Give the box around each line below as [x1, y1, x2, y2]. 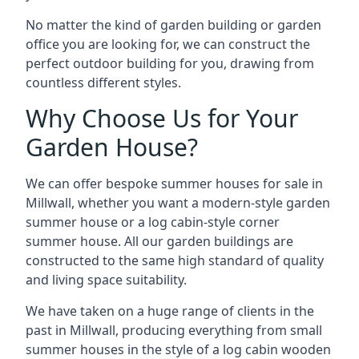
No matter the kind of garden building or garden [26, 16, 321, 34]
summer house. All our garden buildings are [26, 232, 293, 250]
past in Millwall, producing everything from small [26, 321, 322, 339]
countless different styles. [26, 74, 181, 91]
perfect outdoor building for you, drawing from [26, 54, 314, 72]
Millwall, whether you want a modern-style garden [26, 194, 330, 212]
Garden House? [26, 131, 198, 163]
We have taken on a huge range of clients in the [26, 302, 314, 320]
